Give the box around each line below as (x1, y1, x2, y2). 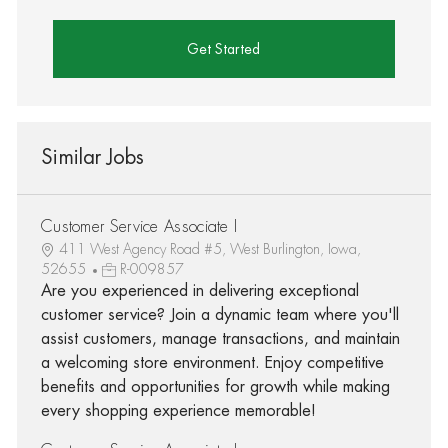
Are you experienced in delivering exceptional (40, 282, 359, 299)
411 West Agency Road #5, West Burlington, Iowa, (58, 241, 361, 256)
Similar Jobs (40, 146, 144, 168)
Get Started (187, 41, 261, 56)
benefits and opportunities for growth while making (40, 378, 390, 395)
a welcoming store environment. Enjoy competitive (40, 354, 384, 371)
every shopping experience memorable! (40, 402, 316, 419)
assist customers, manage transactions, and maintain (40, 330, 400, 347)
